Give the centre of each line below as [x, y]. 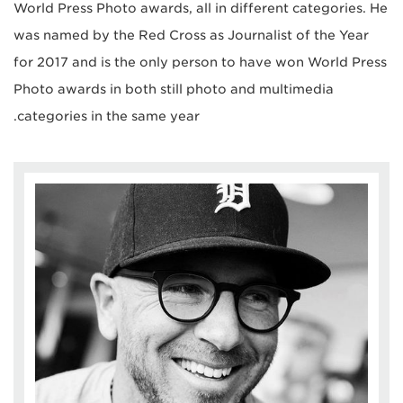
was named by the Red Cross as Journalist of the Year [191, 35]
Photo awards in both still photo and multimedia [174, 89]
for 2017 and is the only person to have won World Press [200, 62]
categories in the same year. [108, 116]
